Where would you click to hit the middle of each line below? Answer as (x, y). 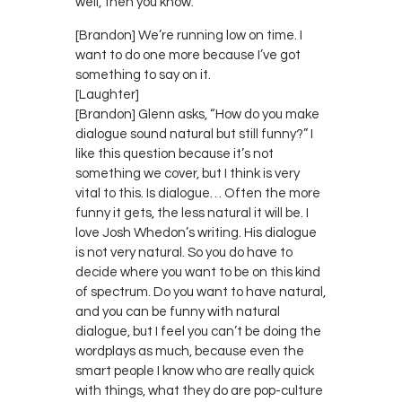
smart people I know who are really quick (195, 371)
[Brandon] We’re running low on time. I (189, 35)
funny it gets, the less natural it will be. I (192, 213)
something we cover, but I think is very (188, 173)
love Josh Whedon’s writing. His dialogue (196, 232)
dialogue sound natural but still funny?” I (194, 134)
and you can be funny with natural (178, 311)
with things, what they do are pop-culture (199, 390)
